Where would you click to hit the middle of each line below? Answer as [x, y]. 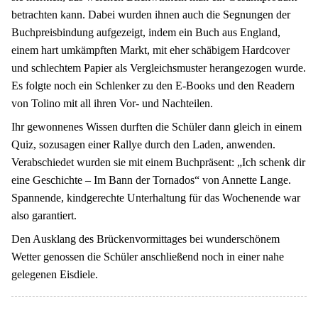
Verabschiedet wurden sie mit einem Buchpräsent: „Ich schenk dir [158, 162]
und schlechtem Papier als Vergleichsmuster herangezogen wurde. [159, 67]
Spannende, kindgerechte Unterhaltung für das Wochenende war [156, 197]
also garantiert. [44, 215]
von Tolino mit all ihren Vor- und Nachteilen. [112, 103]
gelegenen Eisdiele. [55, 274]
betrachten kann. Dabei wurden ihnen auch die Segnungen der [151, 14]
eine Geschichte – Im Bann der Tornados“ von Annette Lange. [151, 180]
